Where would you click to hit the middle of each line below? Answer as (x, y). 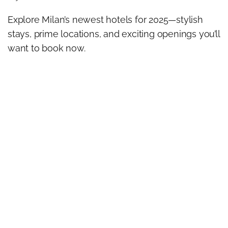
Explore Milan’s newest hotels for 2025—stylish (105, 19)
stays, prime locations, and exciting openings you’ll (114, 34)
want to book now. (47, 48)
